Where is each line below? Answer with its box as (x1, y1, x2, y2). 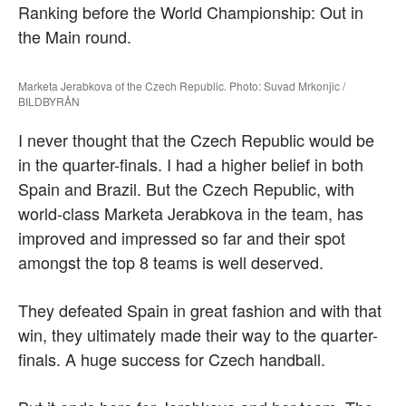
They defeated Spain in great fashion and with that (18, 297, 382, 322)
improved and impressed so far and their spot (18, 225, 345, 249)
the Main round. (18, 24, 131, 48)
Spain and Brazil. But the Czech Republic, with (18, 176, 354, 200)
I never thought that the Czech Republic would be (18, 127, 374, 151)
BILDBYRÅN (18, 92, 80, 109)
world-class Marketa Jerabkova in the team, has (18, 200, 363, 225)
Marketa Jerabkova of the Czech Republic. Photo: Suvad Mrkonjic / (18, 77, 345, 93)
